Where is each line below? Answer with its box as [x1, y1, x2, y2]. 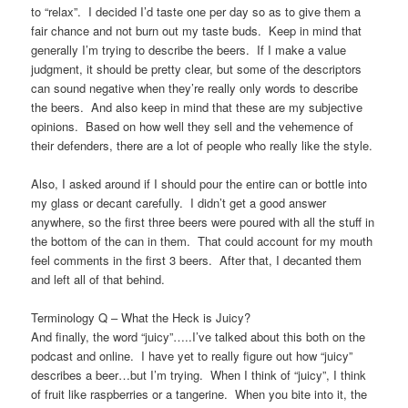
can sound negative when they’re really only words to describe [31, 79, 359, 97]
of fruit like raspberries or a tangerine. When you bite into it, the [31, 385, 368, 403]
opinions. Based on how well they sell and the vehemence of [31, 117, 354, 136]
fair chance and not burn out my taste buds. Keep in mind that [31, 22, 362, 40]
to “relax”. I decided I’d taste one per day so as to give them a [31, 3, 362, 21]
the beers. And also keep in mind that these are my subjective [31, 98, 363, 117]
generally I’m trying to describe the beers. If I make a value [31, 41, 347, 59]
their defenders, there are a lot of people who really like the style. [31, 137, 373, 155]
